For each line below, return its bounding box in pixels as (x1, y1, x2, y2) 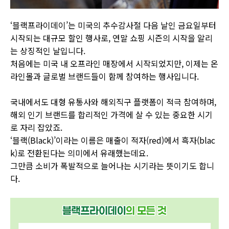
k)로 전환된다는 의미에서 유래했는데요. (10, 147, 148, 159)
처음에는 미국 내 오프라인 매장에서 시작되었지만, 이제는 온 (10, 57, 218, 70)
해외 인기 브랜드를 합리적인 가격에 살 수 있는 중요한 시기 (10, 108, 213, 121)
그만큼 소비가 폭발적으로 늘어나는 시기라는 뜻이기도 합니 (10, 159, 214, 172)
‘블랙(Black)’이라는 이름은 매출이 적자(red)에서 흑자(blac (10, 134, 215, 146)
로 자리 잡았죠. (10, 121, 62, 133)
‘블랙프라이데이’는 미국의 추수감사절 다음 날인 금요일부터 (10, 19, 216, 31)
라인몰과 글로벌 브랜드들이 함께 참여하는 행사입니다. (10, 70, 199, 82)
